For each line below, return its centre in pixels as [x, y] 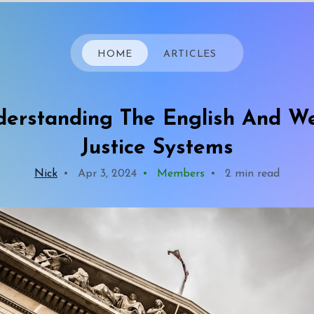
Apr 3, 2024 [105, 174]
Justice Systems [157, 148]
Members [179, 174]
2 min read [251, 174]
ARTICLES [190, 54]
